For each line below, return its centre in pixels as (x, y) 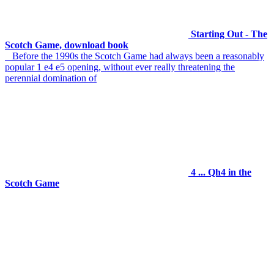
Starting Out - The (229, 34)
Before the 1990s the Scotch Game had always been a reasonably (135, 56)
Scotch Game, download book (67, 45)
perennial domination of (51, 78)
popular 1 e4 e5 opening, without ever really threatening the (120, 67)
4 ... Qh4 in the (221, 172)
